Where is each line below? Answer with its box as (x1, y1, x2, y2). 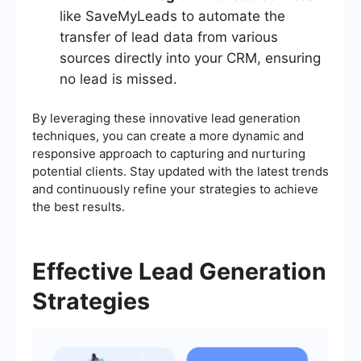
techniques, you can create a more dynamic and (32, 128, 304, 144)
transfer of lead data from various (60, 29, 278, 46)
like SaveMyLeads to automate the (60, 8, 285, 25)
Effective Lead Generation (32, 257, 326, 286)
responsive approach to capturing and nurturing (32, 146, 305, 162)
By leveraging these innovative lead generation (32, 110, 301, 127)
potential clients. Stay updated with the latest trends (32, 164, 329, 180)
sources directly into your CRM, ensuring (60, 50, 321, 67)
